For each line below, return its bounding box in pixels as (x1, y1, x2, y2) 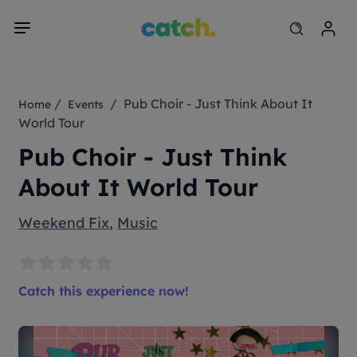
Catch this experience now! (18, 283, 190, 299)
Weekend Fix (18, 214, 110, 232)
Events (68, 97, 104, 112)
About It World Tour (18, 172, 259, 202)
